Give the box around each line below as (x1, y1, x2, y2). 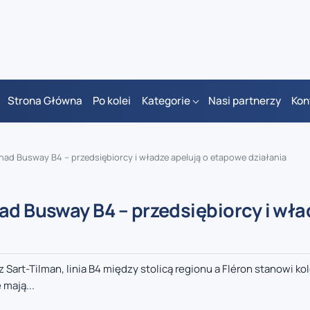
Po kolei (93, 93, 131, 109)
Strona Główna (7, 93, 82, 109)
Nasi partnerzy (208, 93, 281, 109)
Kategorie (141, 93, 190, 109)
